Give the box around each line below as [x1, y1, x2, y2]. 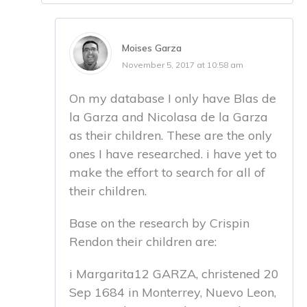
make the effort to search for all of [69, 164, 265, 180]
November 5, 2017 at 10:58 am [122, 59, 243, 70]
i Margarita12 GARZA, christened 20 [69, 265, 279, 282]
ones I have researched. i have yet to [69, 145, 277, 162]
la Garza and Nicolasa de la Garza [69, 108, 268, 125]
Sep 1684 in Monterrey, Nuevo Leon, [69, 284, 276, 300]
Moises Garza [122, 41, 182, 54]
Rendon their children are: [69, 233, 217, 249]
